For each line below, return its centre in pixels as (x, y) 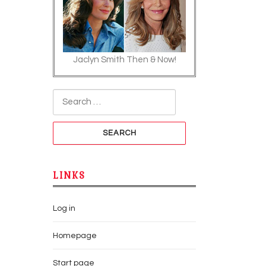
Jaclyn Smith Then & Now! (124, 60)
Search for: (75, 96)
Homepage (75, 236)
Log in (64, 208)
